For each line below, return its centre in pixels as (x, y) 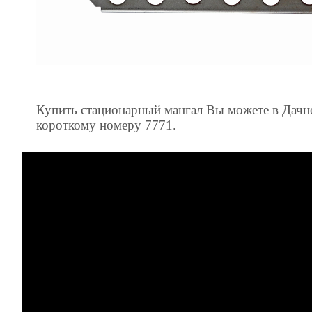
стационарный (121, 109)
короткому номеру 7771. (106, 125)
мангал (184, 109)
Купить (57, 109)
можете (248, 109)
